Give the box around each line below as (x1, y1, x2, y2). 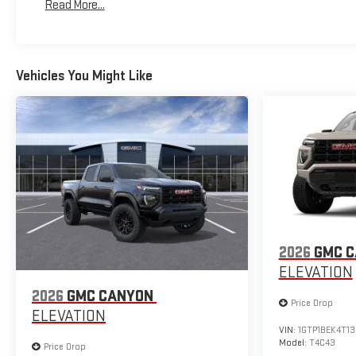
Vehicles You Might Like (16, 67, 153, 84)
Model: (278, 337, 309, 350)
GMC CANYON (67, 286, 153, 306)
